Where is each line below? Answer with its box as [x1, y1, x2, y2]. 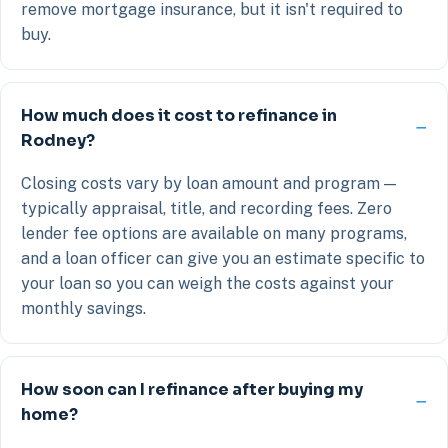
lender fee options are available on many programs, [21, 223, 407, 243]
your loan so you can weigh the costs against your [21, 273, 394, 293]
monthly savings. [21, 298, 146, 318]
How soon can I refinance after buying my [21, 378, 363, 400]
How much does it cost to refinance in [21, 104, 337, 126]
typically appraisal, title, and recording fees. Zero [21, 198, 392, 218]
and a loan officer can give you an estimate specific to [21, 248, 425, 268]
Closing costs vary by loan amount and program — [21, 173, 396, 193]
